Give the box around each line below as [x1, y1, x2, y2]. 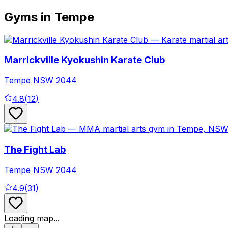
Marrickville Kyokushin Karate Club [4, 54, 165, 66]
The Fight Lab [4, 143, 66, 155]
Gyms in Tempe [4, 9, 94, 24]
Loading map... [4, 213, 60, 223]
